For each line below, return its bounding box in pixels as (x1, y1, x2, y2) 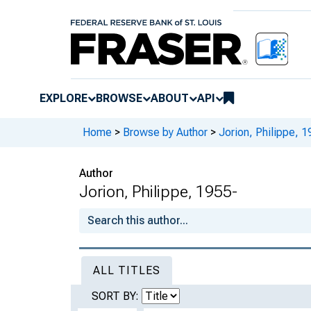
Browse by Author (123, 126, 208, 140)
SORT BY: (92, 289, 142, 303)
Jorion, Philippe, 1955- (79, 181, 237, 201)
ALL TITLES (93, 263, 160, 277)
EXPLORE (40, 91, 87, 105)
